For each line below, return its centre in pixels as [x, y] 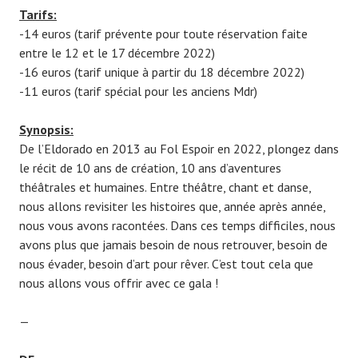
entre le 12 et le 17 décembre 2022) [117, 53]
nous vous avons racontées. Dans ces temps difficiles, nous [177, 226]
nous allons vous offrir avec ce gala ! [119, 283]
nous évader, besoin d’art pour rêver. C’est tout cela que [166, 264]
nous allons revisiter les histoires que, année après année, [172, 207]
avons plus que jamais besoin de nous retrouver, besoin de [173, 245]
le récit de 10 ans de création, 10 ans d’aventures [150, 168]
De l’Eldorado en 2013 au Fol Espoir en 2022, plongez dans [179, 149]
